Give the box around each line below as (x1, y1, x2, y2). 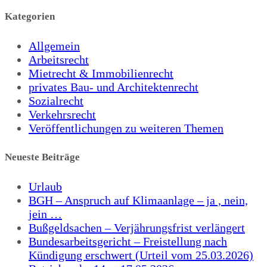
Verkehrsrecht (29, 107, 96, 121)
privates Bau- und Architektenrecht (29, 80, 198, 94)
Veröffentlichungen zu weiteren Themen (29, 121, 223, 135)
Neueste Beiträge (5, 151, 80, 163)
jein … (29, 207, 62, 221)
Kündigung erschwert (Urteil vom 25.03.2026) (29, 249, 253, 262)
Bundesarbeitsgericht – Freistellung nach (29, 235, 227, 249)
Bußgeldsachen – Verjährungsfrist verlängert (29, 221, 245, 235)
